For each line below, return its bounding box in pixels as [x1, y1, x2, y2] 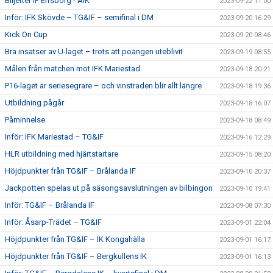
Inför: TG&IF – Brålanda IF [5, 200, 94, 210]
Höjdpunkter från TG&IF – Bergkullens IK [5, 252, 147, 261]
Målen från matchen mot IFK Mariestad [5, 64, 140, 73]
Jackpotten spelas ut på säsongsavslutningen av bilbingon [5, 183, 213, 193]
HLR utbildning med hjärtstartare [5, 149, 118, 158]
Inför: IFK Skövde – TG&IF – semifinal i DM [5, 13, 154, 22]
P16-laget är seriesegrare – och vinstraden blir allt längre [5, 81, 202, 90]
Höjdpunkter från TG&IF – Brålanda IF [5, 166, 136, 175]
